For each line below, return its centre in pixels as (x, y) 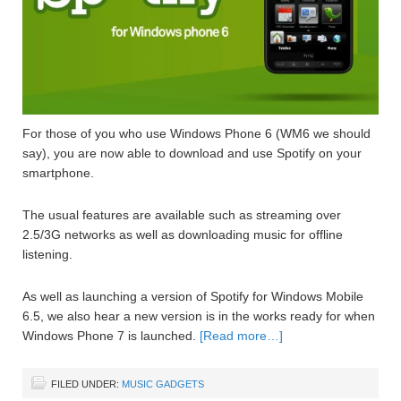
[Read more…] (241, 335)
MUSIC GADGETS (163, 384)
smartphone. (58, 172)
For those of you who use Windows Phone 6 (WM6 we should (196, 133)
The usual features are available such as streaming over (182, 214)
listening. (47, 254)
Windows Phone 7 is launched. (111, 335)
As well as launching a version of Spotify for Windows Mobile (193, 296)
